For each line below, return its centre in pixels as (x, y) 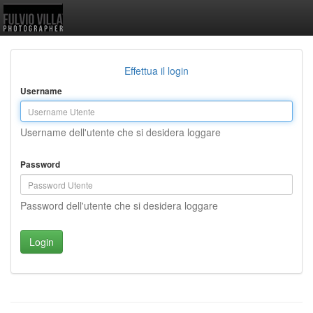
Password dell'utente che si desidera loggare (119, 205)
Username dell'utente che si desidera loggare (121, 132)
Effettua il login (156, 71)
